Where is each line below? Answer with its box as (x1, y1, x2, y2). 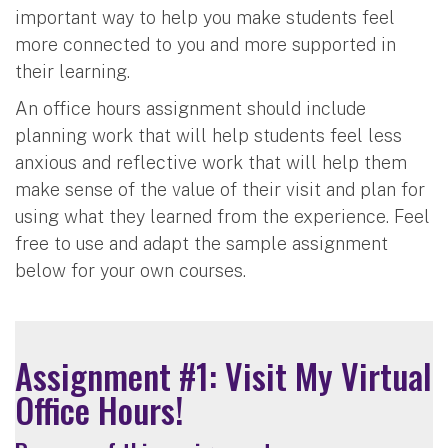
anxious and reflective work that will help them (15, 151, 407, 173)
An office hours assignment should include (15, 97, 366, 119)
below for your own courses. (15, 259, 246, 281)
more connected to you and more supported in (15, 33, 396, 55)
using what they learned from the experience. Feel (15, 205, 430, 227)
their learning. (15, 60, 135, 82)
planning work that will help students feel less (15, 124, 402, 146)
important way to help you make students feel (15, 6, 395, 28)
